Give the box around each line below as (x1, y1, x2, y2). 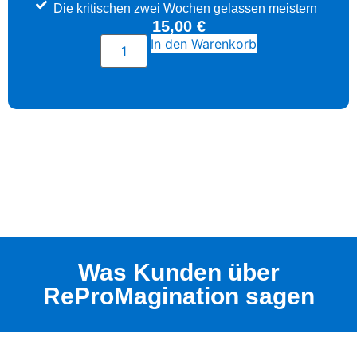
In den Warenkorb (150, 36, 257, 53)
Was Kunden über (77, 259, 280, 286)
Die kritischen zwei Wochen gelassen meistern (53, 2, 318, 16)
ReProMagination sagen (42, 283, 315, 310)
